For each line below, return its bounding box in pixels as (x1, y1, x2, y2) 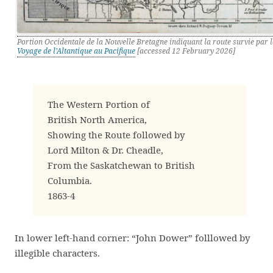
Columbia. (48, 174, 92, 186)
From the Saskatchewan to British (48, 158, 195, 171)
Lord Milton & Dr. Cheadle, (48, 143, 163, 156)
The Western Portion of (48, 97, 150, 110)
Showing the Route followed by (48, 128, 185, 141)
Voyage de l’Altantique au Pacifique (17, 45, 135, 56)
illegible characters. (15, 246, 100, 259)
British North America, (48, 113, 147, 126)
